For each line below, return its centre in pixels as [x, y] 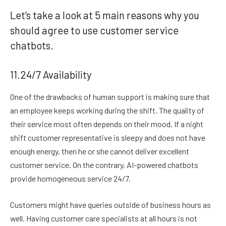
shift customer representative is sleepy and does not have [108, 138]
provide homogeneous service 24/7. [70, 179]
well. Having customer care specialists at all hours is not [104, 218]
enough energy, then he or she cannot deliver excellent [100, 151]
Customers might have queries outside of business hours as [110, 204]
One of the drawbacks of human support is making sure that [110, 97]
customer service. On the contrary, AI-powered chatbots [104, 165]
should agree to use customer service [94, 31]
